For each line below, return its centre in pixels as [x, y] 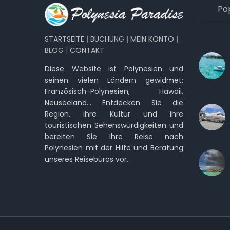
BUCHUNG [107, 39]
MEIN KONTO [152, 39]
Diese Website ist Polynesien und [114, 69]
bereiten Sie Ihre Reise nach [114, 136]
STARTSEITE [64, 39]
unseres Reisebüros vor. [87, 159]
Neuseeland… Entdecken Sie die [114, 102]
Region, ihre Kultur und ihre [114, 114]
